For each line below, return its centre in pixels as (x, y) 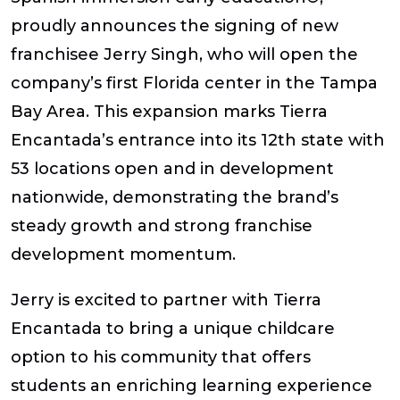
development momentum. (123, 254)
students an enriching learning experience (192, 385)
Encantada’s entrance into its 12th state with (198, 140)
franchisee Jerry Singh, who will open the (184, 54)
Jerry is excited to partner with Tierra (166, 300)
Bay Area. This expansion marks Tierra (169, 111)
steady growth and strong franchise (162, 225)
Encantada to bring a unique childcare (173, 328)
